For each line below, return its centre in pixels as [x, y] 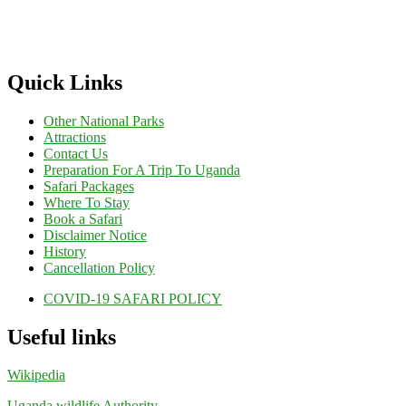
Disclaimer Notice [95, 235]
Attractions [75, 137]
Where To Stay [87, 202]
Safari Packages [89, 186]
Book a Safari [83, 218]
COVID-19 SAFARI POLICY [133, 298]
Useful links [62, 337]
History [65, 251]
